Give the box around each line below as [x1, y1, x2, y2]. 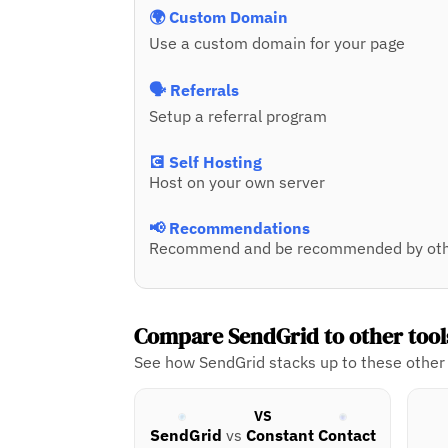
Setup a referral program [149, 106, 328, 127]
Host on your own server [149, 172, 326, 193]
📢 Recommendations [149, 218, 311, 239]
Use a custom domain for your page [149, 33, 406, 54]
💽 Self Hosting [149, 152, 263, 173]
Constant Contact [245, 425, 376, 446]
